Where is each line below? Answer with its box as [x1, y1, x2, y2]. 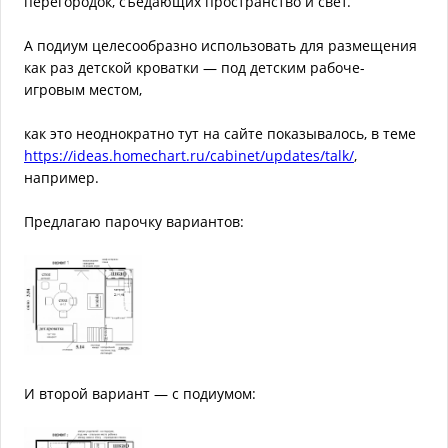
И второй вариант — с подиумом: [24, 384, 256, 404]
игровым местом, [24, 80, 142, 100]
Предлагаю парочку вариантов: [24, 212, 244, 232]
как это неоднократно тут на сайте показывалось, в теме [24, 124, 416, 144]
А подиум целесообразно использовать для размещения [24, 36, 417, 56]
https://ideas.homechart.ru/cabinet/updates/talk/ [24, 146, 354, 166]
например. [24, 168, 99, 188]
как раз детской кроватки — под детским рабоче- [24, 58, 365, 78]
